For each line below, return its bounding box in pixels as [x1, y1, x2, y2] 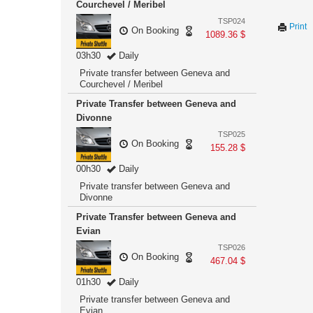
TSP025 [218, 130, 245, 138]
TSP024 [218, 17, 245, 25]
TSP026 [218, 243, 245, 252]
